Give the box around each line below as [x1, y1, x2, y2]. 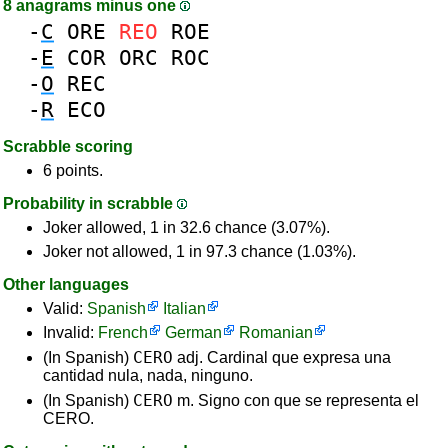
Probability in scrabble [3, 195, 177, 212]
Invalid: [43, 324, 98, 341]
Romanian [239, 324, 313, 341]
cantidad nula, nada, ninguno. [43, 367, 253, 384]
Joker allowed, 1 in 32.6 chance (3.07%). [43, 219, 330, 236]
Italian [163, 300, 206, 317]
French [98, 324, 148, 341]
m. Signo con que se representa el [173, 392, 419, 409]
